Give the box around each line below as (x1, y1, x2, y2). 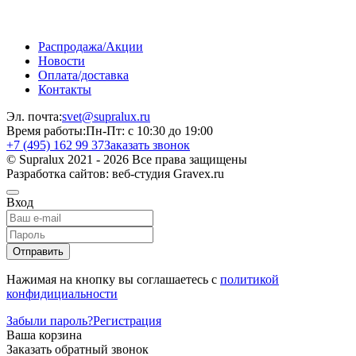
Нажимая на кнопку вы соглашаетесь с (6, 272, 220, 286)
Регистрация (93, 313, 161, 327)
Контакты (38, 82, 91, 96)
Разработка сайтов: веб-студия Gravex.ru (6, 166, 224, 180)
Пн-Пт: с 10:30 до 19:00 (86, 123, 213, 137)
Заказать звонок (104, 137, 190, 152)
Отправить (13, 245, 64, 257)
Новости (38, 53, 85, 68)
